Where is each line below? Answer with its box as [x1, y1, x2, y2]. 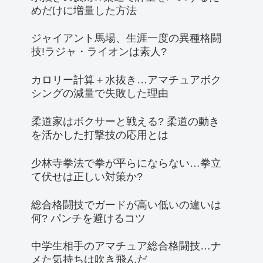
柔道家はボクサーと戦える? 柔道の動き [31, 115, 220, 127]
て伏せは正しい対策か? [31, 170, 143, 183]
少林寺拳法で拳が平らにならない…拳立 [31, 157, 221, 169]
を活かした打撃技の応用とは [31, 129, 168, 141]
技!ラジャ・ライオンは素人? [31, 46, 167, 58]
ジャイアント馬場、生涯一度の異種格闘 [31, 32, 221, 45]
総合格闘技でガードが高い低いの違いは [31, 198, 221, 211]
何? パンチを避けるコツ [31, 212, 146, 224]
